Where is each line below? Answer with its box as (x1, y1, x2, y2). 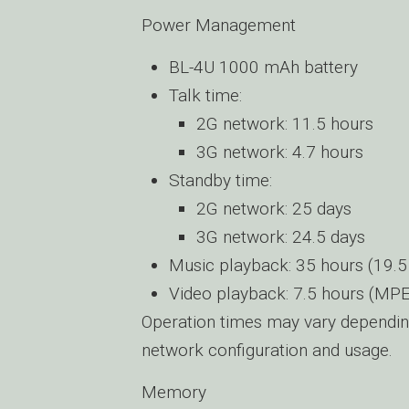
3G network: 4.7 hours (196, 142, 363, 163)
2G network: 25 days (196, 198, 351, 219)
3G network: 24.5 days (196, 226, 365, 247)
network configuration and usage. (142, 340, 393, 361)
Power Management (142, 15, 296, 36)
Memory (142, 382, 206, 403)
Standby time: (169, 170, 272, 191)
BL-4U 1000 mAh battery (169, 57, 358, 78)
